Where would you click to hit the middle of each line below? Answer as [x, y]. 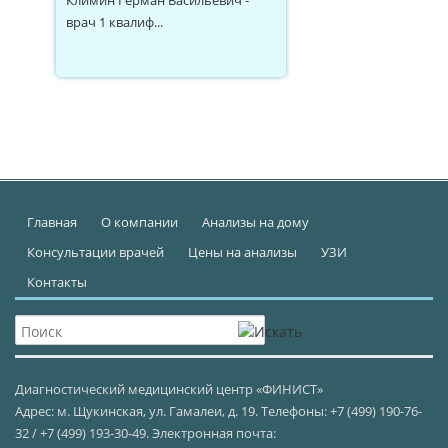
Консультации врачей [95, 251]
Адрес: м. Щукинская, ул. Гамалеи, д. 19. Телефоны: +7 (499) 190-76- [218, 410]
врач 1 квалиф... [114, 21]
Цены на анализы [242, 251]
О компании [139, 221]
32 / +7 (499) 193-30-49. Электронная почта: [145, 432]
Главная [52, 221]
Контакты [57, 281]
